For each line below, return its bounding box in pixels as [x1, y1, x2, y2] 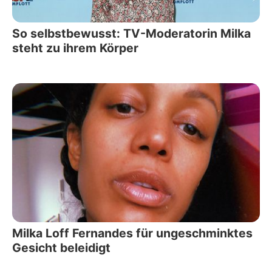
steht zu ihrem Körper [12, 40, 138, 55]
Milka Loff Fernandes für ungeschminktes [12, 226, 253, 241]
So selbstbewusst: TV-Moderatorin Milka [12, 25, 251, 41]
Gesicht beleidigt [12, 240, 110, 256]
